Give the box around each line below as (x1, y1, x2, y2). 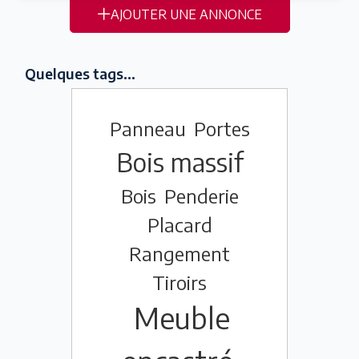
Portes (193, 116, 250, 141)
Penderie (163, 184, 239, 208)
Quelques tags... (25, 64, 135, 83)
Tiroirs (152, 270, 207, 295)
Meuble (133, 300, 230, 337)
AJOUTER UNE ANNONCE (110, 6, 262, 22)
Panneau (109, 116, 186, 141)
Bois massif (115, 146, 244, 179)
